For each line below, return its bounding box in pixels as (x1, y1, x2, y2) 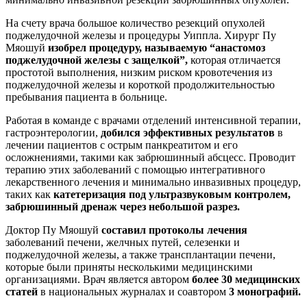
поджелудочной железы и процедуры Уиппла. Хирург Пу (5, 29, 276, 42)
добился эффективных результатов (101, 127, 275, 139)
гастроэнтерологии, (5, 127, 101, 139)
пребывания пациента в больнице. (5, 91, 167, 103)
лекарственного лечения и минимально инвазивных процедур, (5, 176, 301, 188)
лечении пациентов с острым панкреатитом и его (5, 139, 238, 151)
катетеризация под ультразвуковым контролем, (53, 188, 291, 201)
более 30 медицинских (192, 273, 300, 286)
